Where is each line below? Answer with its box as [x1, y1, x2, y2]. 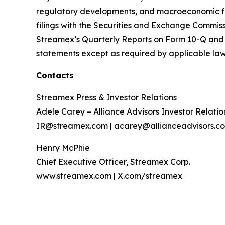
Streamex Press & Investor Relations [36, 92, 177, 103]
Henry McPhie [36, 143, 90, 153]
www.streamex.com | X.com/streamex [36, 171, 182, 181]
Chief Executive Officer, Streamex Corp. [36, 157, 190, 167]
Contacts [36, 70, 74, 81]
